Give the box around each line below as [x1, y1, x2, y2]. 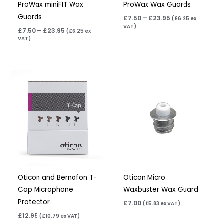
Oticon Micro [123, 173, 166, 183]
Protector [18, 197, 50, 207]
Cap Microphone [18, 185, 74, 195]
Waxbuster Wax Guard [123, 185, 199, 195]
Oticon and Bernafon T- [18, 173, 97, 183]
